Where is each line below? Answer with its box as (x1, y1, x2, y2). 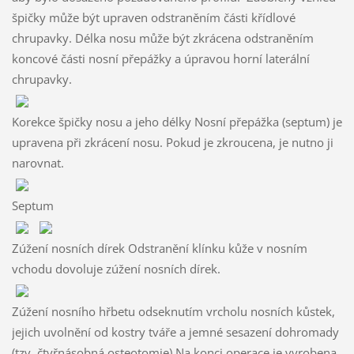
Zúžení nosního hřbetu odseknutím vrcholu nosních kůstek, (11, 303, 335, 319)
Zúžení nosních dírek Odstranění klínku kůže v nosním (11, 239, 307, 256)
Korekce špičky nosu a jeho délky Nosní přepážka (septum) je (11, 113, 342, 130)
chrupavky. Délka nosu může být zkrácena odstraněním (11, 29, 314, 46)
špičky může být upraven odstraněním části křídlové (11, 9, 296, 25)
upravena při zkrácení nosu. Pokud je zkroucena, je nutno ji (11, 134, 333, 150)
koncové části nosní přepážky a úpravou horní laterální (11, 50, 310, 66)
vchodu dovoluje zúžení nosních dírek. (11, 260, 220, 277)
